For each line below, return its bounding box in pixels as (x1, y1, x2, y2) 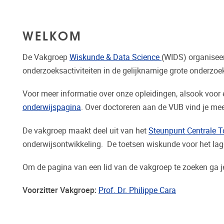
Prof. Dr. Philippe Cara (98, 185, 176, 195)
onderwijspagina (22, 102, 81, 112)
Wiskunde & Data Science (69, 52, 161, 62)
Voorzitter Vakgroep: (22, 185, 98, 195)
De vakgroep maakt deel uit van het (22, 125, 148, 135)
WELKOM (22, 25, 82, 44)
